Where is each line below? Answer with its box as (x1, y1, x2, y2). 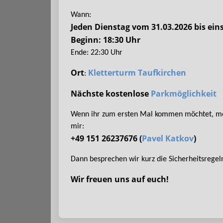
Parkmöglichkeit (151, 88, 217, 100)
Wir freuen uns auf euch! (71, 174, 169, 185)
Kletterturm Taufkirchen (88, 67, 186, 79)
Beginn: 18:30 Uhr (71, 34, 140, 46)
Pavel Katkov (142, 133, 194, 144)
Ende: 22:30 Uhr (71, 49, 122, 57)
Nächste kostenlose (71, 88, 151, 100)
